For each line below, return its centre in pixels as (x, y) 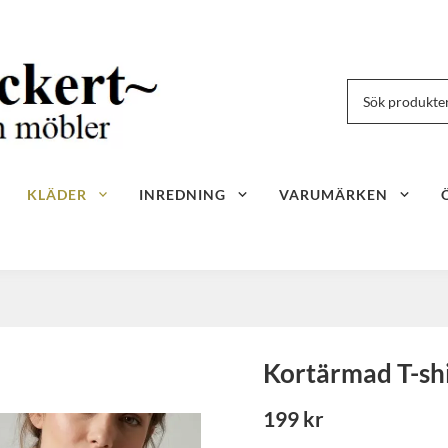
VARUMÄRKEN (334, 194)
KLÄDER (56, 194)
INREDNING (183, 194)
